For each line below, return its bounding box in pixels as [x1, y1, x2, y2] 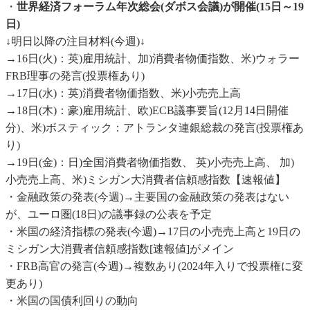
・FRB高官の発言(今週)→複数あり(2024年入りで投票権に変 [6, 260, 303, 273]
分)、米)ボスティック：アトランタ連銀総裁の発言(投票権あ [6, 122, 304, 134]
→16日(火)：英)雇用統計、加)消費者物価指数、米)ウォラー [6, 53, 300, 65]
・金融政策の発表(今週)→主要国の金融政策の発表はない [6, 191, 289, 203]
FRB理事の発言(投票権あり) [6, 70, 145, 82]
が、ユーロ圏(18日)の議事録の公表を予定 [6, 208, 212, 221]
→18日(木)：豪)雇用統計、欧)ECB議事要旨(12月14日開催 [6, 104, 289, 117]
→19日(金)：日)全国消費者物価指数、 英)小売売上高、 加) [6, 156, 294, 169]
